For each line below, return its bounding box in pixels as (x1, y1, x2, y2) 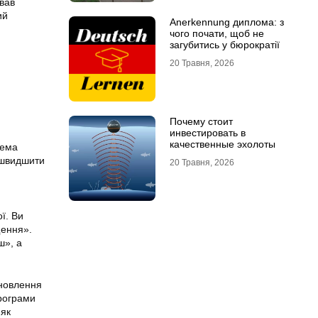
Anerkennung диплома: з (169, 16, 284, 28)
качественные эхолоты (169, 138, 275, 150)
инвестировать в (169, 127, 246, 138)
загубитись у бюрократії (169, 39, 280, 50)
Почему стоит (169, 116, 233, 127)
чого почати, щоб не (169, 28, 264, 39)
